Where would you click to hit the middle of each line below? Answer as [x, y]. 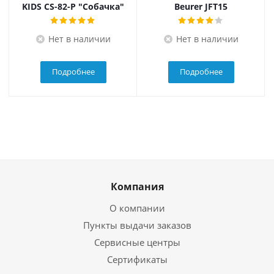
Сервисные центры [137, 242]
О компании [137, 208]
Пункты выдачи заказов [137, 225]
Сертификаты [137, 259]
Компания [137, 186]
